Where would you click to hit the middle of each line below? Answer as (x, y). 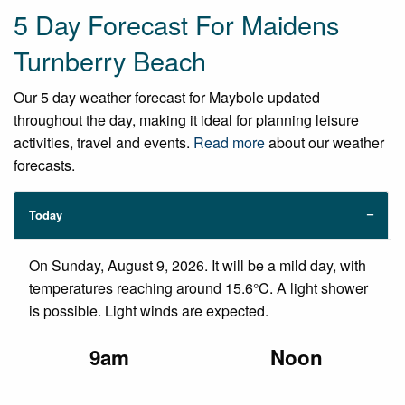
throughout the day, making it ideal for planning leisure (186, 119)
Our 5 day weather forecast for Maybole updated (167, 97)
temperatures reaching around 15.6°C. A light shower (198, 287)
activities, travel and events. (104, 142)
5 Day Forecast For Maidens (176, 24)
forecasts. (44, 165)
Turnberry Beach (110, 60)
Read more (229, 142)
